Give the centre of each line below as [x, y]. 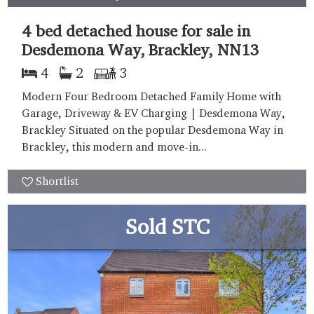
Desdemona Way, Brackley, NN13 [141, 49]
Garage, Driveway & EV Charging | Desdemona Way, [153, 113]
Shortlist [57, 181]
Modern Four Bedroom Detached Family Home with [152, 96]
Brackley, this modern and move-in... [114, 146]
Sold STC [168, 226]
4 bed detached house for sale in [136, 30]
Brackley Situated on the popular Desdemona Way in [152, 130]
